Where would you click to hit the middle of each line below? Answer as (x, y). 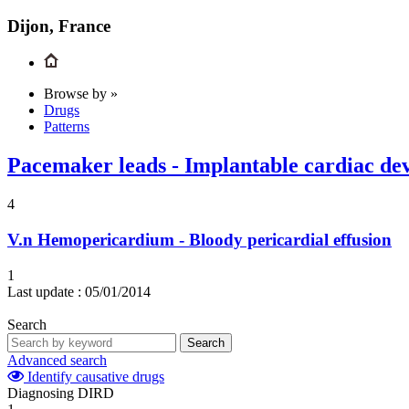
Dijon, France (59, 26)
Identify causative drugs (94, 376)
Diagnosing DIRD (61, 393)
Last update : (44, 291)
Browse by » (81, 94)
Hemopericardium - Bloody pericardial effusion (215, 239)
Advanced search (57, 360)
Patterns (67, 127)
